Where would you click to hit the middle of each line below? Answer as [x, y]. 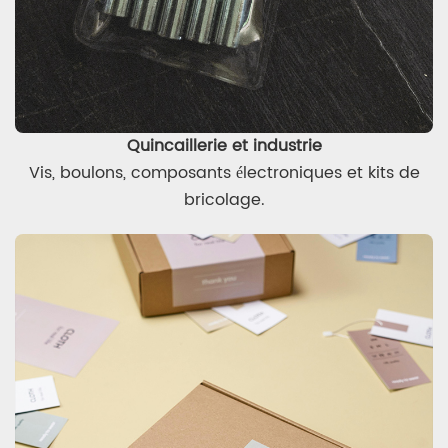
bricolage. [224, 199]
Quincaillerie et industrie [224, 145]
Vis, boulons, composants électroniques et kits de [224, 172]
